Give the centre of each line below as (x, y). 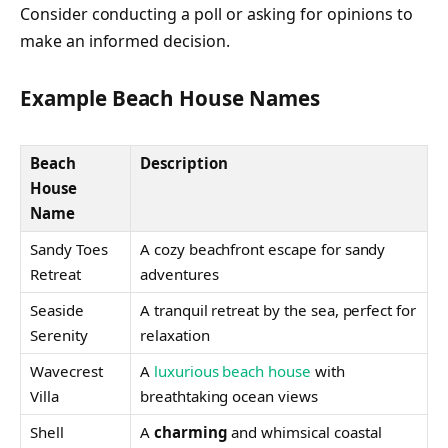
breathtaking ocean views (229, 396)
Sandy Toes (69, 249)
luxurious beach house (232, 371)
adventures (179, 274)
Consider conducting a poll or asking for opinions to (216, 13)
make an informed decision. (125, 40)
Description (184, 163)
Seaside (57, 310)
